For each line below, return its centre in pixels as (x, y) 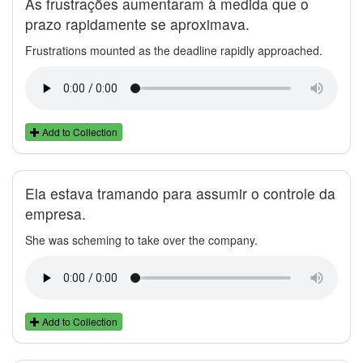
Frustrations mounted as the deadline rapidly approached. (174, 50)
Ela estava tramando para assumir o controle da (180, 193)
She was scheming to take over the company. (141, 239)
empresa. (56, 213)
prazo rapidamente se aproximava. (137, 23)
